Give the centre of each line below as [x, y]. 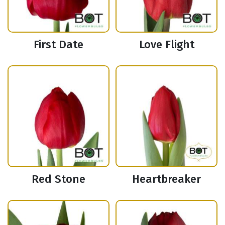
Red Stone [59, 179]
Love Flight [166, 45]
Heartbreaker [166, 179]
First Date [59, 45]
